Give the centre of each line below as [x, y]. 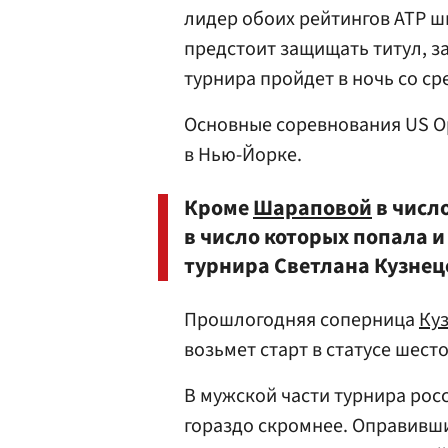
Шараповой [312, 208]
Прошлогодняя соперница [301, 320]
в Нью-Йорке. [243, 155]
